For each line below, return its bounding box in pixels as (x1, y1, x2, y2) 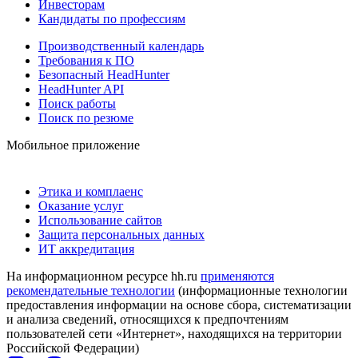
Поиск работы (38, 96, 116, 110)
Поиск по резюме (38, 110, 133, 125)
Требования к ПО (38, 53, 134, 67)
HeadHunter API (38, 82, 124, 96)
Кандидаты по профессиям (38, 11, 185, 26)
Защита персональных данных (38, 227, 205, 241)
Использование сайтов (38, 213, 162, 227)
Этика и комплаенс (38, 184, 143, 198)
